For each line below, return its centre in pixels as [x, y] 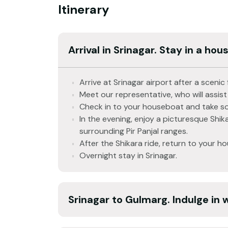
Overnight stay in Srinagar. [128, 155]
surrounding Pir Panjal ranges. [134, 131]
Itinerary [83, 9]
